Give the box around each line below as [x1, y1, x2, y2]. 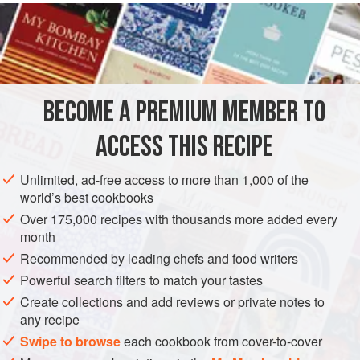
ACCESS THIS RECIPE [95, 129, 273, 166]
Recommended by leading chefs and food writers [20, 249, 298, 268]
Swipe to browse [20, 332, 121, 351]
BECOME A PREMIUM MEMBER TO [43, 95, 325, 131]
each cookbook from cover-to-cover [121, 332, 322, 351]
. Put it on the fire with [122, 2, 247, 22]
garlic [12, 2, 46, 22]
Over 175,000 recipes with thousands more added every [20, 210, 337, 229]
